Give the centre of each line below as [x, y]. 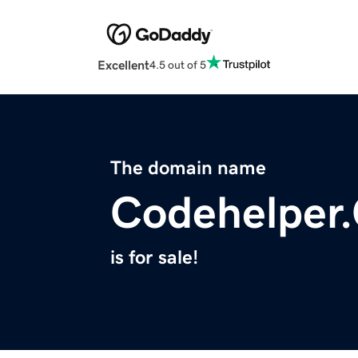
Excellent [123, 65]
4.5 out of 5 [178, 64]
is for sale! [154, 258]
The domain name [188, 168]
